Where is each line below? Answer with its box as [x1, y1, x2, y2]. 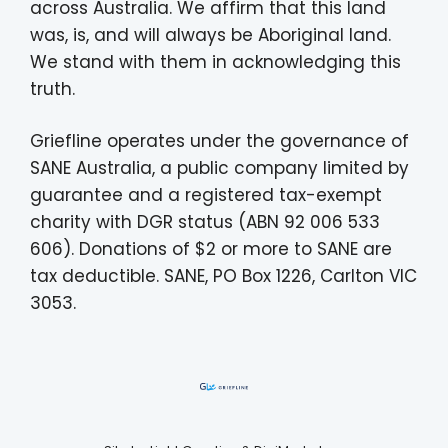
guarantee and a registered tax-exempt [30, 183, 382, 208]
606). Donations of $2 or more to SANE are [30, 237, 392, 262]
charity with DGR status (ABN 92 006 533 [30, 210, 380, 235]
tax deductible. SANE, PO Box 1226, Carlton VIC [30, 264, 417, 289]
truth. [30, 76, 75, 101]
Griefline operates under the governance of [30, 129, 409, 154]
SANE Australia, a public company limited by [30, 156, 409, 181]
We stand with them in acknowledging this [30, 49, 401, 74]
